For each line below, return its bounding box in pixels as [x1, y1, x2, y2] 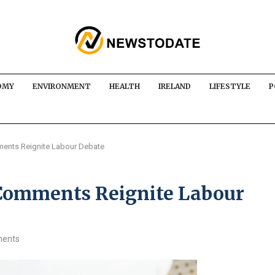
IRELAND [158, 81, 191, 91]
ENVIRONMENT [33, 81, 91, 91]
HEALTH [109, 81, 140, 91]
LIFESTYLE [209, 81, 250, 91]
